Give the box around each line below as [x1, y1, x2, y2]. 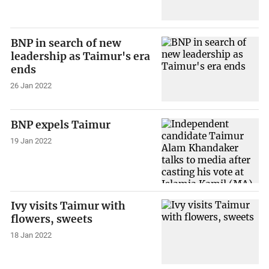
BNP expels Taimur [11, 118, 111, 131]
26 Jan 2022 [10, 81, 52, 91]
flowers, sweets [11, 213, 93, 226]
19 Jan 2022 [10, 136, 52, 145]
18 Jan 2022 [10, 231, 52, 240]
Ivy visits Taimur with [11, 199, 126, 213]
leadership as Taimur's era [11, 50, 151, 64]
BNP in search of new [11, 37, 122, 50]
